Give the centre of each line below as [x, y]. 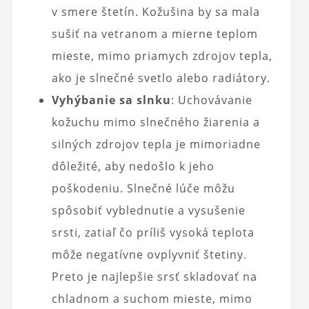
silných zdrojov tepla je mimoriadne [156, 144]
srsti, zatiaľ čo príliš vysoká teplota [153, 232]
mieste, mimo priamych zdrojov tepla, [162, 56]
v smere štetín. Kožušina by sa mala [156, 11]
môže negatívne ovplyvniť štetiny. [149, 254]
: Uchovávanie [211, 100]
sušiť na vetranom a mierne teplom [154, 33]
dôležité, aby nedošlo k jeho [133, 166]
